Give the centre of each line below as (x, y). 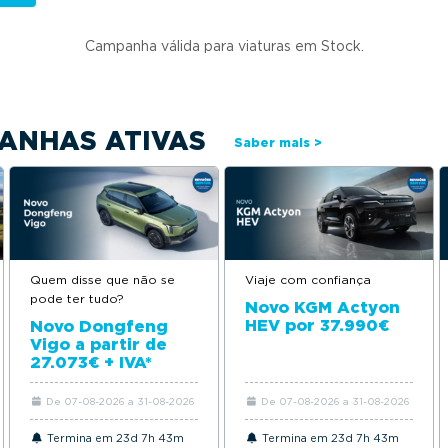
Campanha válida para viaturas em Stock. (224, 46)
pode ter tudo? (77, 298)
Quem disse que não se (102, 279)
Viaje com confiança (308, 279)
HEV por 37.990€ (317, 325)
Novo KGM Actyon (322, 307)
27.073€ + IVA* (91, 362)
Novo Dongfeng (99, 326)
